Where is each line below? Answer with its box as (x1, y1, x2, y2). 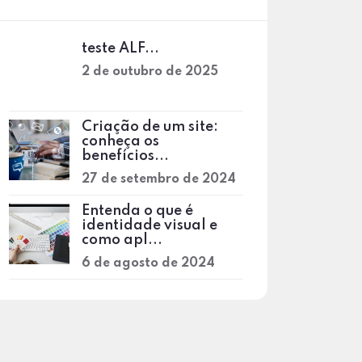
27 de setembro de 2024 (82, 173, 236, 186)
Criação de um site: (82, 120, 218, 134)
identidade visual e (82, 218, 217, 233)
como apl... (82, 233, 162, 247)
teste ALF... (82, 41, 159, 56)
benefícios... (82, 149, 169, 163)
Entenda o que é (82, 204, 193, 218)
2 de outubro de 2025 (82, 65, 218, 78)
